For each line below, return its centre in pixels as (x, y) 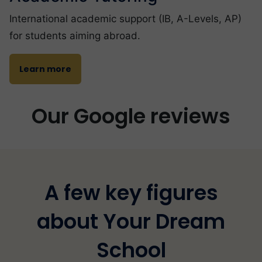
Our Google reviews (131, 116)
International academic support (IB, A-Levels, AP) (125, 18)
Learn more (46, 69)
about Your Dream (131, 221)
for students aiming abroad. (75, 35)
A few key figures (131, 192)
